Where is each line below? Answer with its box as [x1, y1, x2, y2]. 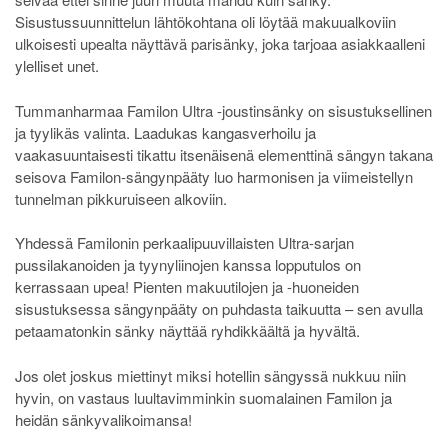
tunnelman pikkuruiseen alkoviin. [15, 187, 227, 209]
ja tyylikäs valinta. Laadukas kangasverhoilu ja [15, 121, 316, 143]
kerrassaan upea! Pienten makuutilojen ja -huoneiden [15, 276, 359, 298]
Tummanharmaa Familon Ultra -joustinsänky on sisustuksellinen [15, 99, 432, 121]
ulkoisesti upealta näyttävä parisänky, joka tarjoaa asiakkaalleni [15, 33, 425, 55]
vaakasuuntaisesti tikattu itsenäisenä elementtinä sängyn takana [15, 143, 433, 165]
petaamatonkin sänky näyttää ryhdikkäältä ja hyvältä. [15, 320, 360, 342]
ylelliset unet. [15, 55, 99, 77]
